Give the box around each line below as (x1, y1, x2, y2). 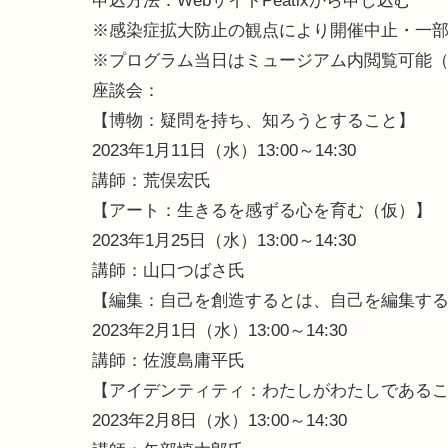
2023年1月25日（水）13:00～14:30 (92, 231, 356, 251)
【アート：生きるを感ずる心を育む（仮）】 (92, 201, 432, 221)
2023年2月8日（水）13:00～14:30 (92, 411, 347, 431)
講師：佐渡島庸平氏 (92, 351, 245, 371)
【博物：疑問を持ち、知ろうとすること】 (92, 111, 415, 131)
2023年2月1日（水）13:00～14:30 (92, 321, 347, 341)
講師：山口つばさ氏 (92, 261, 245, 281)
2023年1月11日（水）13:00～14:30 (92, 141, 356, 161)
